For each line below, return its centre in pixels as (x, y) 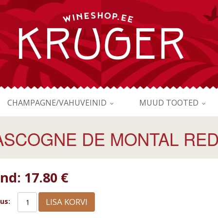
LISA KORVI (66, 202)
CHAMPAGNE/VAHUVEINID (57, 103)
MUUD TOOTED (169, 103)
